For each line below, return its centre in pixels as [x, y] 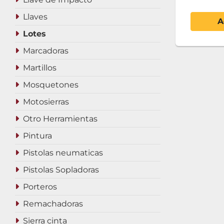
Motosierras [46, 102]
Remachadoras [53, 204]
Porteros [40, 187]
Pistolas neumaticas [63, 153]
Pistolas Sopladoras [61, 170]
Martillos [40, 68]
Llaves [35, 17]
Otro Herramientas [60, 119]
